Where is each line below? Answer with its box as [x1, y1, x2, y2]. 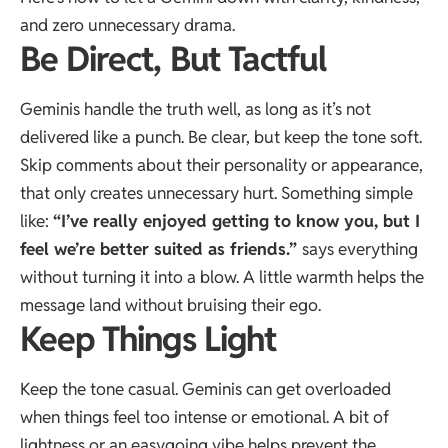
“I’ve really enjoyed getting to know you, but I [53, 210, 420, 233]
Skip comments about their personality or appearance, [20, 154, 423, 177]
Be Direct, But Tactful [20, 36, 327, 81]
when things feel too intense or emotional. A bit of [20, 406, 389, 429]
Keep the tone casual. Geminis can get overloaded [20, 378, 391, 401]
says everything [302, 238, 418, 261]
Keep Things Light [20, 317, 276, 362]
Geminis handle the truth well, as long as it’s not [20, 98, 371, 121]
